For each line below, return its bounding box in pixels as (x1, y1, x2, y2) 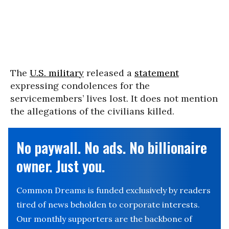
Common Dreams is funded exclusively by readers (16, 185, 211, 195)
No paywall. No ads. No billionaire (16, 136, 207, 158)
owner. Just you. (16, 155, 105, 176)
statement (134, 66, 179, 79)
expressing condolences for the (10, 79, 150, 91)
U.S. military (30, 66, 84, 79)
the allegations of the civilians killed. (10, 105, 174, 117)
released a (84, 66, 134, 79)
